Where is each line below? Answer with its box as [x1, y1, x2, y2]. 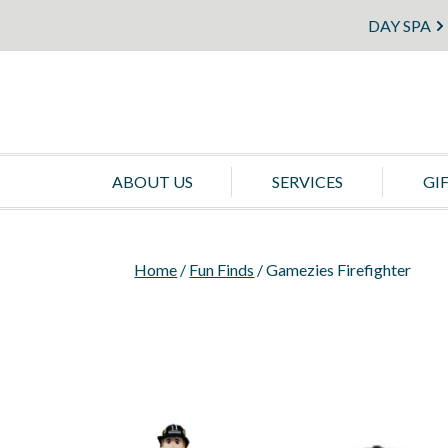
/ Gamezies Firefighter [254, 260, 412, 280]
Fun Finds [189, 260, 255, 280]
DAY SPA [368, 16, 431, 35]
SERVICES [272, 172, 344, 192]
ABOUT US [111, 172, 193, 192]
